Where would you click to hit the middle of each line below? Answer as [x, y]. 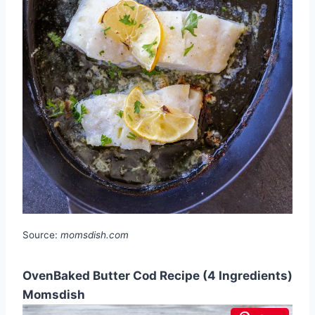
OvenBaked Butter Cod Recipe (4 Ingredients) [157, 275]
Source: [41, 234]
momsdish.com [95, 234]
